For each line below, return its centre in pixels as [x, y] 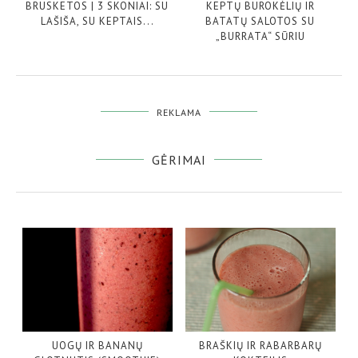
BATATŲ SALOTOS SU [261, 21]
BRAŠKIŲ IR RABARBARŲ [260, 345]
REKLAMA [179, 112]
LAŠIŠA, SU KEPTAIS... [97, 21]
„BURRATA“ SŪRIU [260, 36]
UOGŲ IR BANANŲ [97, 345]
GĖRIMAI [179, 159]
